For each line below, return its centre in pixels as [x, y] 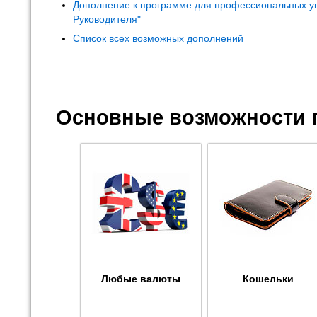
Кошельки [268, 278]
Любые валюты [141, 278]
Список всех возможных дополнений [158, 38]
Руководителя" [107, 19]
